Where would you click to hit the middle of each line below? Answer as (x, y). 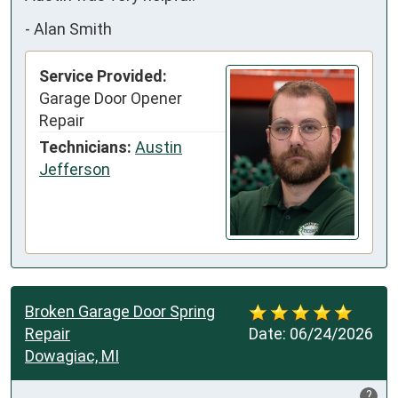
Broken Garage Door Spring (120, 312)
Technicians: (85, 147)
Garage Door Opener (111, 99)
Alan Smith (73, 28)
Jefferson (75, 170)
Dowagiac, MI (72, 356)
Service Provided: (103, 76)
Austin (159, 147)
